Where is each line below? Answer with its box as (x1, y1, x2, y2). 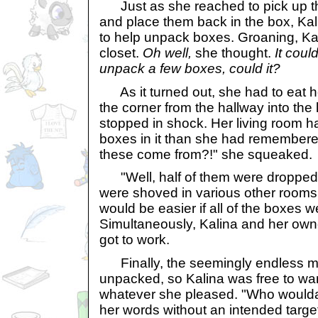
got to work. (99, 232, 170, 248)
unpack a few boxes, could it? (99, 60, 280, 76)
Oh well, (143, 45, 192, 60)
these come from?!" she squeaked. (99, 146, 312, 162)
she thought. (192, 45, 275, 60)
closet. (99, 45, 143, 60)
